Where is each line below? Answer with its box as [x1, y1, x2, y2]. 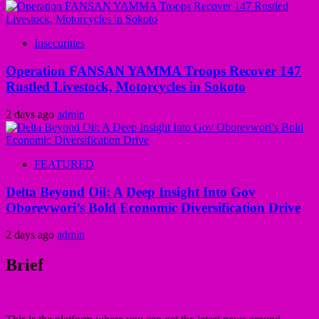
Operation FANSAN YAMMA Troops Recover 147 [6, 63, 301, 79]
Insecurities [34, 37, 85, 50]
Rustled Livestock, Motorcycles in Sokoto [6, 79, 246, 95]
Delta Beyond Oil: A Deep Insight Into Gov [6, 184, 256, 199]
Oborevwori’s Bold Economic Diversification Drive [6, 199, 300, 215]
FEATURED [34, 157, 94, 170]
